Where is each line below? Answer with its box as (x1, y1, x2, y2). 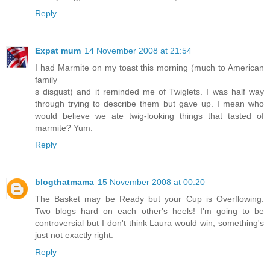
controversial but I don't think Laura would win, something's (35, 218, 264, 228)
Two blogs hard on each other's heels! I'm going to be (35, 206, 264, 216)
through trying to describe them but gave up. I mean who (35, 99, 264, 109)
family (35, 75, 57, 85)
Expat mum (35, 46, 81, 56)
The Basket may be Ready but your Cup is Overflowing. (35, 194, 264, 204)
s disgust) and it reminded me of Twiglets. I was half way (35, 87, 264, 97)
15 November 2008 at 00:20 (98, 177, 205, 187)
